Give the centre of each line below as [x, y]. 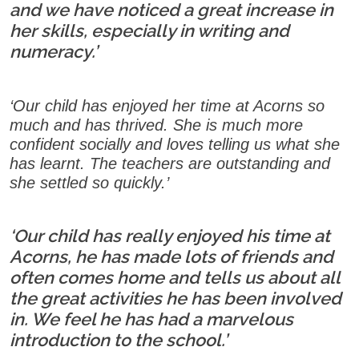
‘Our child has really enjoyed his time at [170, 236]
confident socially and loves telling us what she [175, 144]
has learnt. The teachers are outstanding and [170, 163]
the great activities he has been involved [175, 298]
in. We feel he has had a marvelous [151, 319]
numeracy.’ [54, 51]
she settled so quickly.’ [89, 182]
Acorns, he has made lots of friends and [171, 256]
